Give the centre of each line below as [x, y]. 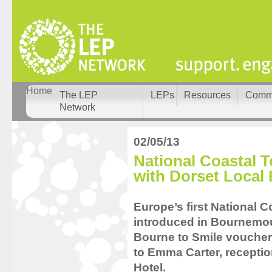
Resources [207, 95]
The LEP [79, 95]
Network [77, 107]
